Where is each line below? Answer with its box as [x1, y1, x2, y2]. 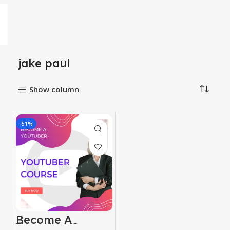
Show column [29, 84, 79, 95]
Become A [16, 212, 72, 227]
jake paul [18, 56, 70, 70]
